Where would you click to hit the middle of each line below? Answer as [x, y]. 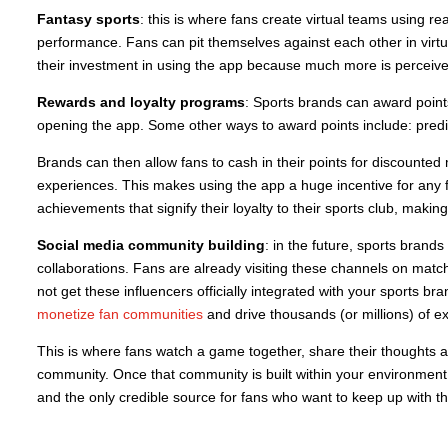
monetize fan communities [119, 314]
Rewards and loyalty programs [140, 102]
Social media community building [150, 245]
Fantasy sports [88, 19]
